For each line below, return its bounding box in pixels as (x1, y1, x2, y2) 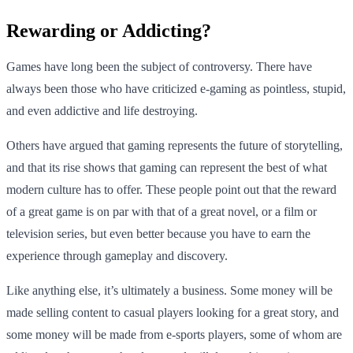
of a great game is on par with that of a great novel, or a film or (6, 204, 317, 218)
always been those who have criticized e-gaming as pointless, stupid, (6, 81, 346, 95)
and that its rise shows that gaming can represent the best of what (6, 160, 327, 174)
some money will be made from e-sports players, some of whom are (6, 327, 342, 341)
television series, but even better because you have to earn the (6, 226, 310, 240)
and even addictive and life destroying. (6, 103, 198, 117)
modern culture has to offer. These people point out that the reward (6, 182, 336, 196)
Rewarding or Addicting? (6, 20, 211, 41)
